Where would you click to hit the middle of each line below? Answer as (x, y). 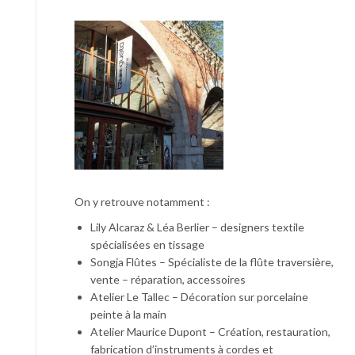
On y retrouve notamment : (142, 201)
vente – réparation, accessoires (168, 279)
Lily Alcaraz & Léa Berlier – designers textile (197, 227)
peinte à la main (128, 314)
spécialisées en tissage (147, 244)
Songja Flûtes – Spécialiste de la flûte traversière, (212, 261)
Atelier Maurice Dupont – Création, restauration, (210, 331)
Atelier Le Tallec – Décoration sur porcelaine (199, 296)
